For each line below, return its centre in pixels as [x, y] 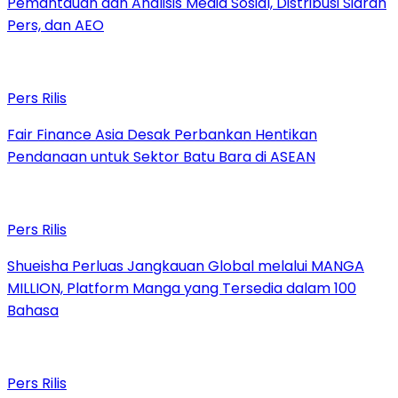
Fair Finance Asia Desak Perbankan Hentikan [162, 134]
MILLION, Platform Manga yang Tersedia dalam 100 [182, 288]
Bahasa [33, 310]
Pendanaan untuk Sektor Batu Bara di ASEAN [161, 156]
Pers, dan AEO [56, 25]
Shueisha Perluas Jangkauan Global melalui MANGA [186, 266]
